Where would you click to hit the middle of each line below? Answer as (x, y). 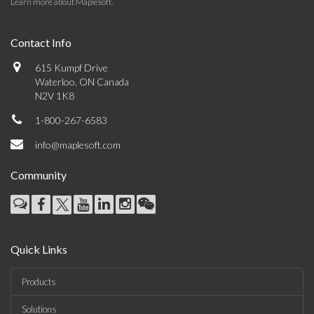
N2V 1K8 (55, 96)
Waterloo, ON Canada (82, 82)
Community (39, 175)
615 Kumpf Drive (71, 68)
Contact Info (41, 42)
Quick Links (39, 249)
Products (39, 282)
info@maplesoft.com (78, 145)
